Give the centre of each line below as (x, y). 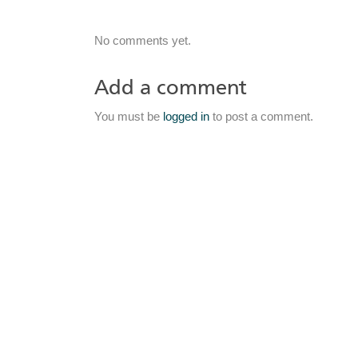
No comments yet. (143, 41)
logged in (186, 117)
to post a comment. (261, 117)
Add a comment (171, 88)
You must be (129, 117)
